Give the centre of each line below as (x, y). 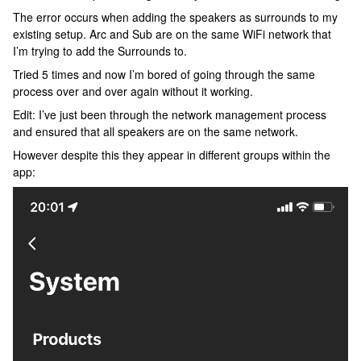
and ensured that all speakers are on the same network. (156, 131)
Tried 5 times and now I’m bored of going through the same (164, 74)
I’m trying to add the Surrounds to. (100, 51)
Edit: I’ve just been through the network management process (170, 114)
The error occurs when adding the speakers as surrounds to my (175, 17)
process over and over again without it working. (133, 91)
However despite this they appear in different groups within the (172, 155)
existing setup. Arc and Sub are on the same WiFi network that (172, 34)
